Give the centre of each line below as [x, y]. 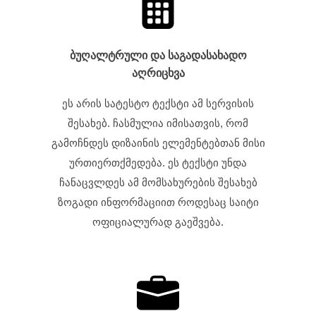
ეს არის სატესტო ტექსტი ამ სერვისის [158, 103]
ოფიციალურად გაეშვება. [158, 222]
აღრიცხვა [158, 73]
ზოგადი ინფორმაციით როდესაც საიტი [158, 202]
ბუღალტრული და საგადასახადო [158, 56]
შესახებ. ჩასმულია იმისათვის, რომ [158, 123]
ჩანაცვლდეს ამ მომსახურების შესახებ [158, 182]
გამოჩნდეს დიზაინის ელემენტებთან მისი [158, 143]
